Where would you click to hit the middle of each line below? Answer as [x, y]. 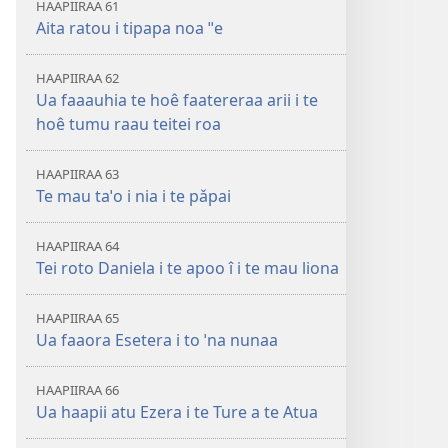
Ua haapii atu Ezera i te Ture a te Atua [177, 412]
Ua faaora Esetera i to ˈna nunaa [157, 340]
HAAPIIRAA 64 [77, 246]
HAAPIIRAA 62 [77, 78]
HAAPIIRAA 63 [77, 174]
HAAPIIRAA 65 [77, 318]
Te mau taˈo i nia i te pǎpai [133, 196]
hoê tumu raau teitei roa [128, 124]
